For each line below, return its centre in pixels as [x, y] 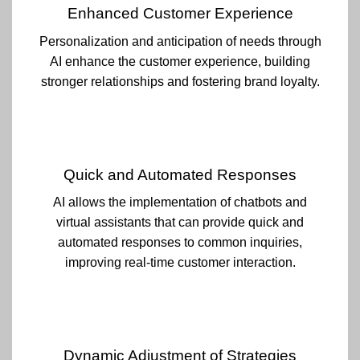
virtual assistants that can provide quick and [180, 223]
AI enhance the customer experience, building [180, 61]
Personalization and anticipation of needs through [180, 41]
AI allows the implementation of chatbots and [180, 202]
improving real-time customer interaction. [180, 263]
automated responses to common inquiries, [180, 243]
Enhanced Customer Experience [180, 14]
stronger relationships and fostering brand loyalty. [180, 81]
